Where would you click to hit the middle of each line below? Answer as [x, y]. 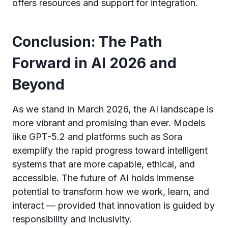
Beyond [38, 84]
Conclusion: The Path [87, 42]
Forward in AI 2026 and [94, 63]
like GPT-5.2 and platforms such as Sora [97, 137]
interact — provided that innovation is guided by [113, 205]
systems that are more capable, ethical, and [104, 164]
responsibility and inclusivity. [72, 219]
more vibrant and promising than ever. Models [109, 123]
